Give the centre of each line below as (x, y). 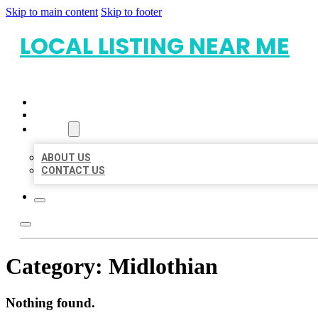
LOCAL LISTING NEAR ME (155, 46)
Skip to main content (52, 12)
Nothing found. (50, 302)
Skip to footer (131, 12)
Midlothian (163, 267)
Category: (57, 267)
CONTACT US (73, 170)
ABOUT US (66, 158)
